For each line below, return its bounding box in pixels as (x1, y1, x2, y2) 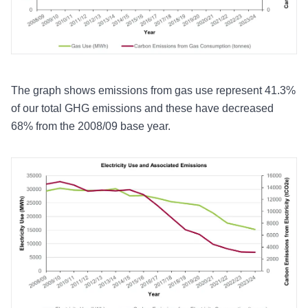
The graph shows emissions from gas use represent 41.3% (11, 84, 296, 96)
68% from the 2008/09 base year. (11, 120, 170, 132)
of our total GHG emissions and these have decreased (11, 102, 274, 114)
